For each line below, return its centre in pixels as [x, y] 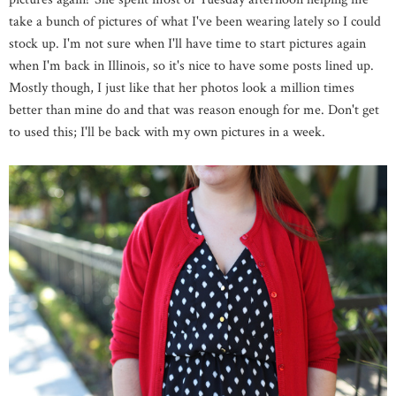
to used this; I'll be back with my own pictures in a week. [167, 132]
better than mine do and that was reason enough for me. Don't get [194, 110]
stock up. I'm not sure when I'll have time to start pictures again [187, 44]
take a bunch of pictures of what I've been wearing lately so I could [195, 22]
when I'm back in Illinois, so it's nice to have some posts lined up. [191, 66]
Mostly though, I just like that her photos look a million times [182, 88]
